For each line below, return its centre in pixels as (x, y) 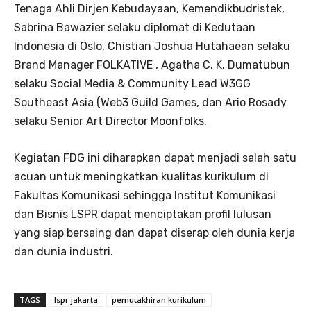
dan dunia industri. (64, 252)
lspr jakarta (76, 300)
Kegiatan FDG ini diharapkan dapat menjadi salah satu (155, 158)
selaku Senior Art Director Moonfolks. (110, 121)
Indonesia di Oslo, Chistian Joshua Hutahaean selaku (152, 47)
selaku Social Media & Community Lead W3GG (132, 84)
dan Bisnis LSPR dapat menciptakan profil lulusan (143, 215)
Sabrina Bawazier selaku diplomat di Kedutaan (135, 28)
